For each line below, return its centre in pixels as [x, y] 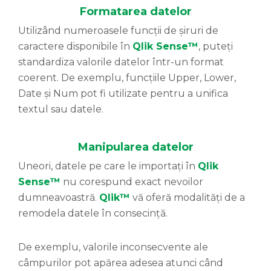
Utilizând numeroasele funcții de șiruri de [118, 31]
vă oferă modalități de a [188, 198]
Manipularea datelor [135, 147]
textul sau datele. [61, 109]
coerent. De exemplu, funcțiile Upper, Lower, [127, 78]
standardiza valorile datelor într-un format [121, 62]
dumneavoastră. [59, 198]
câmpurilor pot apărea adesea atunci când [121, 263]
